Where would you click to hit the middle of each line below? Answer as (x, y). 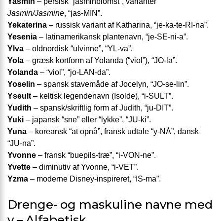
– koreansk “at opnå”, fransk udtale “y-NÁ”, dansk (113, 132)
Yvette (19, 167)
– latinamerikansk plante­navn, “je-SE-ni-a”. (112, 37)
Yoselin (21, 84)
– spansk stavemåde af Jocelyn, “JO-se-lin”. (112, 84)
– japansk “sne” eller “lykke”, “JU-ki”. (87, 120)
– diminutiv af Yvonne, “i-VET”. (85, 167)
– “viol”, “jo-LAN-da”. (74, 73)
